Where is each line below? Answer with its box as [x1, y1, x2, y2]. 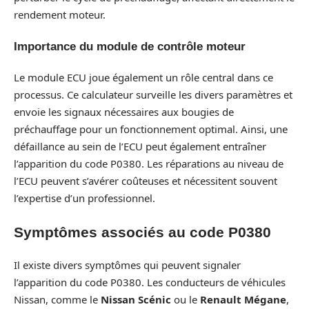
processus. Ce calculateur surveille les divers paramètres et [14, 88, 292, 102]
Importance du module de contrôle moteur [14, 39, 246, 53]
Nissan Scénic [101, 292, 171, 307]
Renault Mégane [200, 292, 286, 307]
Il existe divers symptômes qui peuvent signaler [14, 258, 241, 272]
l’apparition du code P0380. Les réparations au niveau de [14, 157, 283, 171]
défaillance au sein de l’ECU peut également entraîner [14, 139, 266, 154]
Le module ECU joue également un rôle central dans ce [14, 70, 273, 85]
